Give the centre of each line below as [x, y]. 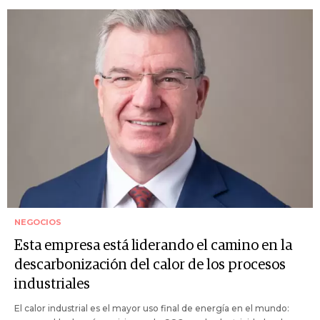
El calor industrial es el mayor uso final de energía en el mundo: [152, 309]
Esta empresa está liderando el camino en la [153, 246]
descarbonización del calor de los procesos [150, 265]
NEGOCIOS [38, 222]
